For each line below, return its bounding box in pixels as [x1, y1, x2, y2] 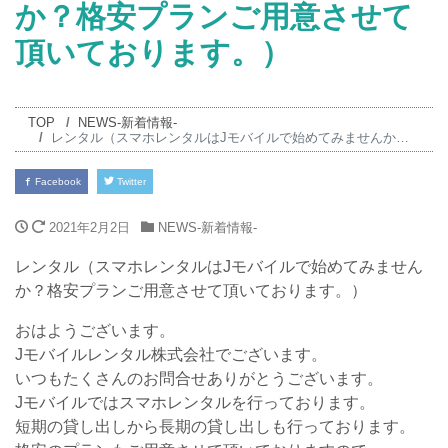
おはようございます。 [15, 322, 175, 340]
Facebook [32, 176, 81, 188]
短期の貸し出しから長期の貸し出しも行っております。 [15, 418, 415, 436]
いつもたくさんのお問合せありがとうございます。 [15, 370, 383, 388]
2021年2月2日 [49, 220, 130, 236]
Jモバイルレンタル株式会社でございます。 [15, 346, 327, 364]
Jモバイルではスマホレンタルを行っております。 [15, 394, 375, 412]
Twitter [114, 176, 146, 188]
